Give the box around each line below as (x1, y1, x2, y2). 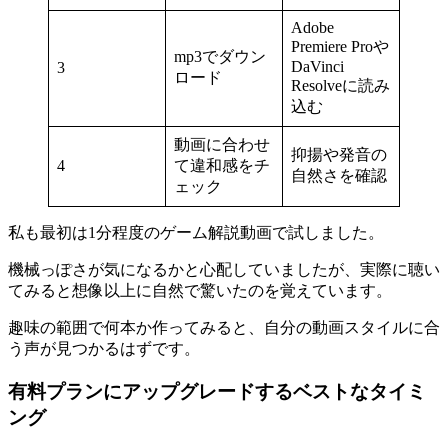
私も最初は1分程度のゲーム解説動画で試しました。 (8, 223, 384, 241)
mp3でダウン (174, 47, 266, 65)
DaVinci (291, 57, 344, 75)
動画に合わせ (174, 135, 270, 153)
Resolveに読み (291, 76, 390, 94)
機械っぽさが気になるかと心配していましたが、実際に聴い (8, 260, 440, 278)
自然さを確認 (291, 166, 387, 184)
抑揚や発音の (291, 145, 387, 163)
